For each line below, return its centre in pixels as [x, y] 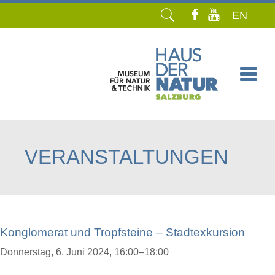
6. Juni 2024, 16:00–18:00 [112, 252]
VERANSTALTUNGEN [126, 157]
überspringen [53, 122]
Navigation [48, 108]
